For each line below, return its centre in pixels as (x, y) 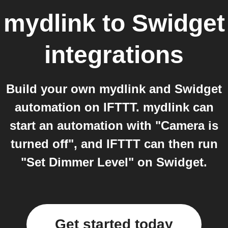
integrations (114, 55)
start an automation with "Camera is (114, 125)
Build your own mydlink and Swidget (114, 89)
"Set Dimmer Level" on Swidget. (114, 162)
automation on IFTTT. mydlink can (114, 107)
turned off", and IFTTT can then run (114, 144)
